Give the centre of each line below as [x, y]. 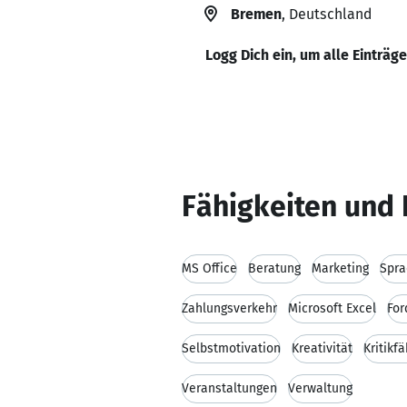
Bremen [256, 14]
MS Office [209, 268]
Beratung [274, 268]
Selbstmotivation [231, 348]
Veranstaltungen [229, 388]
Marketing [340, 268]
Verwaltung [320, 388]
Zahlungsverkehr [229, 308]
